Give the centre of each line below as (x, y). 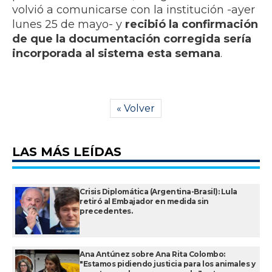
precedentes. (106, 211)
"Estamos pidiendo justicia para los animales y (167, 264)
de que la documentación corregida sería (132, 39)
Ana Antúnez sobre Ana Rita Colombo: (152, 254)
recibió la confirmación (190, 25)
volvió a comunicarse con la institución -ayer (134, 10)
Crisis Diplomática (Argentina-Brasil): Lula (158, 192)
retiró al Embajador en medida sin (144, 202)
